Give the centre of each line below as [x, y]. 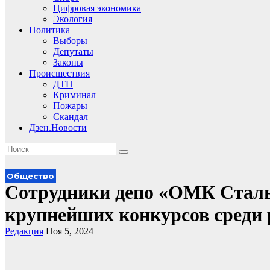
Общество [30, 176]
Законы [68, 62]
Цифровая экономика [97, 8]
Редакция [24, 231]
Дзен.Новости [58, 127]
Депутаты [73, 52]
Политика [49, 30]
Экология [73, 19]
